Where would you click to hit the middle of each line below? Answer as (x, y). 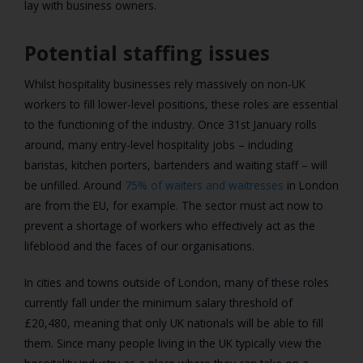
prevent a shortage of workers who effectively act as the (170, 226)
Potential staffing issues (147, 53)
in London (311, 186)
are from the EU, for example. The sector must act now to (174, 206)
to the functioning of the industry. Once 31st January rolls (171, 125)
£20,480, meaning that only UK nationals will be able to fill (174, 323)
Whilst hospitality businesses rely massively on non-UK (165, 84)
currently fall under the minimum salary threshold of (158, 303)
